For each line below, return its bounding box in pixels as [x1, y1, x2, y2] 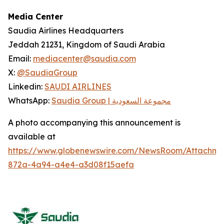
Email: [8, 53, 33, 63]
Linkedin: [8, 81, 44, 91]
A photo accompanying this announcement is [8, 117, 180, 127]
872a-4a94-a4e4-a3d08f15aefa [8, 159, 134, 169]
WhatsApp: [8, 95, 51, 105]
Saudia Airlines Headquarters [8, 25, 123, 35]
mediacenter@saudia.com [33, 53, 136, 63]
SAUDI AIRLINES [44, 81, 111, 91]
